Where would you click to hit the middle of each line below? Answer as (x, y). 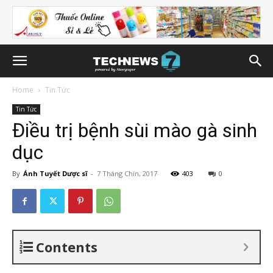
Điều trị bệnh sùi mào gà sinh (135, 130)
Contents (67, 247)
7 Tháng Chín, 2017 (127, 173)
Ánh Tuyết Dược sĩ (55, 173)
